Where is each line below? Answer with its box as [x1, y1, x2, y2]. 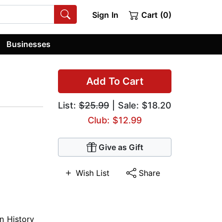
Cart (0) [139, 10, 171, 20]
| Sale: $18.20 [109, 100, 171, 111]
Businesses [6, 39, 51, 49]
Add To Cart [86, 75, 144, 88]
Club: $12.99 [88, 115, 142, 126]
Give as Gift [98, 142, 143, 153]
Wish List [76, 168, 110, 178]
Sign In [92, 10, 118, 20]
